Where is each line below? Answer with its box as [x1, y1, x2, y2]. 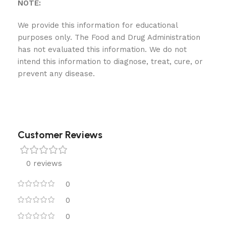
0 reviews [26, 159, 62, 168]
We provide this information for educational [18, 21, 178, 30]
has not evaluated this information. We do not [18, 45, 187, 54]
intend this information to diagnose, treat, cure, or [18, 57, 203, 66]
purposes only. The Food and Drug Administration [18, 33, 200, 42]
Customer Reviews [18, 129, 102, 141]
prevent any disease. [18, 69, 95, 78]
